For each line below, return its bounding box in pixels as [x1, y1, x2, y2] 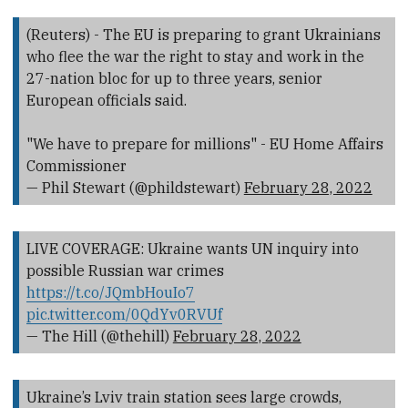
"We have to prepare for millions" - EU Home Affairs [25, 134, 383, 153]
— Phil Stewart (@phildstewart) [25, 178, 244, 197]
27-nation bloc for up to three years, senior [25, 68, 322, 87]
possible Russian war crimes [25, 260, 224, 280]
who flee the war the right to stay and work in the [25, 46, 364, 66]
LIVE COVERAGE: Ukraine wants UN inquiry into [25, 239, 359, 258]
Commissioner [25, 156, 127, 175]
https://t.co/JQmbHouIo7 [25, 282, 195, 301]
